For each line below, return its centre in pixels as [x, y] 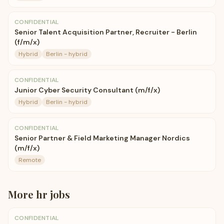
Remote [30, 160]
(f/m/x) [27, 42]
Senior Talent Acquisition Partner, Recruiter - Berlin [106, 32]
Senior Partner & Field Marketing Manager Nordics [102, 138]
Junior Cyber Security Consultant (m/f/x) [87, 90]
